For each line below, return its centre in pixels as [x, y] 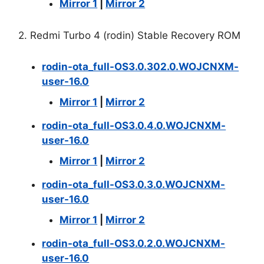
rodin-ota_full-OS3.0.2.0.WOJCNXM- [134, 243]
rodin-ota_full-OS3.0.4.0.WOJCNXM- [134, 125]
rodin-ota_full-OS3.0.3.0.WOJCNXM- [134, 184]
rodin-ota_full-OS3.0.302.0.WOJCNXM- [141, 66]
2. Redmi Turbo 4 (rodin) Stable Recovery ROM [130, 35]
